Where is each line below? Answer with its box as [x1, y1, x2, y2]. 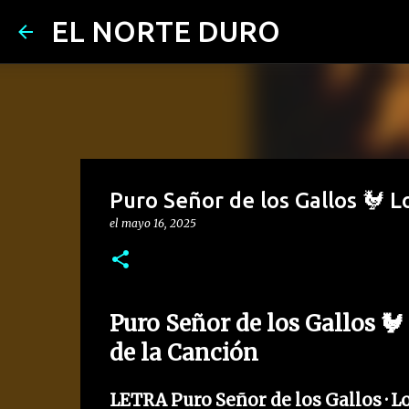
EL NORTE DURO [51, 15, 280, 47]
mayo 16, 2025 [121, 216, 196, 230]
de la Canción [109, 339, 258, 367]
